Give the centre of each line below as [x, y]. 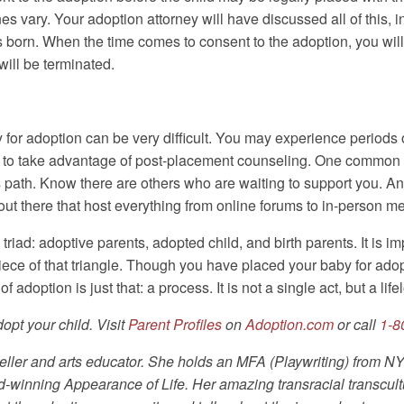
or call [357, 325]
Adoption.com [289, 325]
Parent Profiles [175, 325]
